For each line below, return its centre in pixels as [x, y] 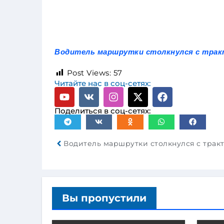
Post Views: [89, 72]
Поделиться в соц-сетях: [102, 110]
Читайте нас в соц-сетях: [102, 83]
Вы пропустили [104, 198]
